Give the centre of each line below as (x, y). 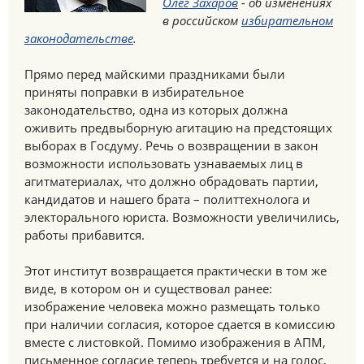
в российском (202, 20)
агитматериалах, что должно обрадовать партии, (171, 181)
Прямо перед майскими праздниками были (155, 74)
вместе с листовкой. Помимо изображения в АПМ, (175, 342)
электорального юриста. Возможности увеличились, (182, 217)
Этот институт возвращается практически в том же (175, 271)
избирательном (287, 20)
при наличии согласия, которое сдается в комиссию (180, 324)
